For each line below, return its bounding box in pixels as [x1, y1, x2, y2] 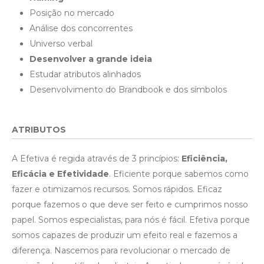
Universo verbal [29, 38, 93, 49]
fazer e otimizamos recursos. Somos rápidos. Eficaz [12, 184, 222, 194]
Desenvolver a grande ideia [29, 54, 152, 64]
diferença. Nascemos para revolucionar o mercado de [12, 245, 230, 256]
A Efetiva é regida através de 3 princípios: [12, 153, 181, 164]
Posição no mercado [29, 8, 114, 18]
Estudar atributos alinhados [29, 69, 141, 80]
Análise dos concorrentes [29, 23, 133, 34]
